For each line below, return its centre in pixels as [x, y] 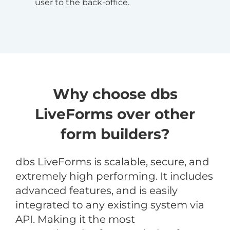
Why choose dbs [115, 94]
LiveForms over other [115, 114]
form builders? [115, 134]
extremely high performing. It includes [114, 176]
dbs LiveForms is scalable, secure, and [112, 161]
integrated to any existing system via [110, 205]
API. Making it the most [75, 219]
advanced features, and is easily [96, 190]
